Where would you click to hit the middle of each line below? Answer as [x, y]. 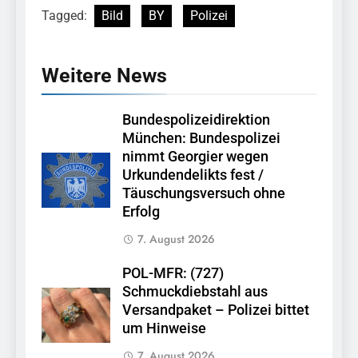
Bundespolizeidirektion [196, 120]
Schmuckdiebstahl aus [195, 292]
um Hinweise [164, 329]
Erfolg [141, 212]
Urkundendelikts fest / [193, 175]
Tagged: [66, 16]
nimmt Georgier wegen [195, 157]
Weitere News [104, 76]
